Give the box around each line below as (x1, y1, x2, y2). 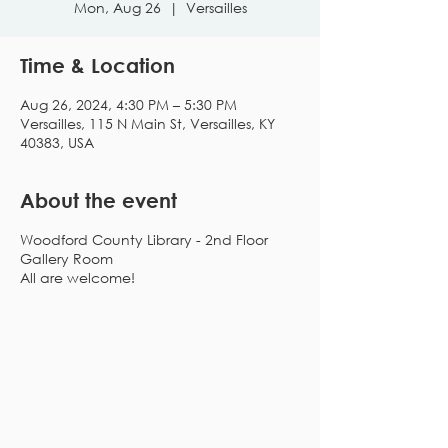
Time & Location (20, 54, 175, 77)
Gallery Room (20, 249, 113, 268)
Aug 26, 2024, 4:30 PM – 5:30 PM (20, 95, 237, 114)
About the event (20, 189, 177, 212)
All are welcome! (20, 268, 135, 287)
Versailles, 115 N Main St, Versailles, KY (20, 114, 275, 133)
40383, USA (20, 133, 94, 152)
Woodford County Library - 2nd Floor (20, 230, 268, 249)
